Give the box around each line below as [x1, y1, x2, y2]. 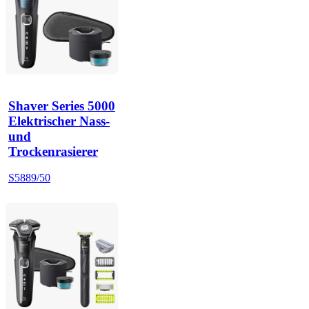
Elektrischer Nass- [8, 113, 110, 128]
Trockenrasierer [8, 143, 98, 159]
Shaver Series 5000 [8, 98, 115, 113]
